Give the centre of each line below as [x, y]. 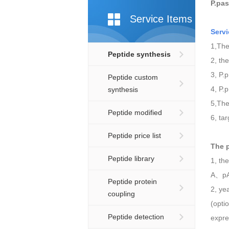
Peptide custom [133, 77]
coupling [121, 194]
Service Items [161, 19]
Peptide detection [136, 217]
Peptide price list [134, 135]
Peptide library [131, 158]
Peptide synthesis [139, 54]
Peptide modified [135, 112]
